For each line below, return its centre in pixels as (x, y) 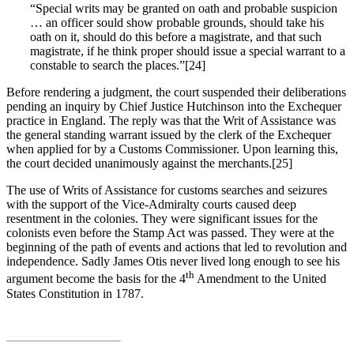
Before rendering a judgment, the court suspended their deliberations (176, 92)
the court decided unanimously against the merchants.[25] (149, 164)
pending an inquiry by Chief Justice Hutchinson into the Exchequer (174, 107)
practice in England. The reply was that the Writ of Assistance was (171, 121)
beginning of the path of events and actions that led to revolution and (177, 247)
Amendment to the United (260, 279)
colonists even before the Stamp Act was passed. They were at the (170, 233)
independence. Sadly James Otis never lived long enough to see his (173, 262)
